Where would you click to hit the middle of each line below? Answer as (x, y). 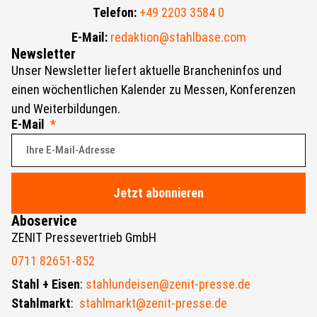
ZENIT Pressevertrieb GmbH (84, 237)
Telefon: (115, 12)
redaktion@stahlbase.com (178, 37)
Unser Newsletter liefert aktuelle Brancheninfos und (146, 70)
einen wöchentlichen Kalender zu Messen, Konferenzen (154, 89)
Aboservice (44, 220)
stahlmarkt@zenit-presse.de (153, 303)
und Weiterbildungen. (66, 108)
